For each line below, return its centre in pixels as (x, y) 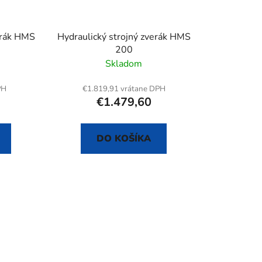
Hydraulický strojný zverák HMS (124, 37)
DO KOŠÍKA (124, 138)
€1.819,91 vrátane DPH (124, 89)
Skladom (124, 63)
